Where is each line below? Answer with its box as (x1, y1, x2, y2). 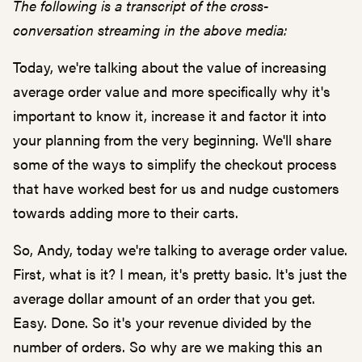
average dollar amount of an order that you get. (13, 288, 315, 308)
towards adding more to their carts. (13, 202, 242, 222)
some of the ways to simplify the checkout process (13, 154, 337, 174)
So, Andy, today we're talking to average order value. (13, 239, 347, 259)
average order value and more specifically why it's (13, 81, 330, 101)
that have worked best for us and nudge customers (13, 178, 339, 198)
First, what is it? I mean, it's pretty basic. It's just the (13, 263, 347, 284)
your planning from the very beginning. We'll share (13, 129, 331, 149)
